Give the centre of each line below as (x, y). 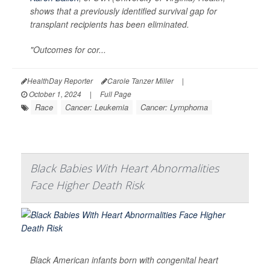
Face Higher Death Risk (87, 185)
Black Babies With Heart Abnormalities (124, 168)
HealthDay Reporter (60, 81)
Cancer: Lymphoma (174, 107)
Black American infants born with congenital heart (124, 260)
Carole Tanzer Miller (140, 81)
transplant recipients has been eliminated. (110, 24)
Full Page (116, 94)
